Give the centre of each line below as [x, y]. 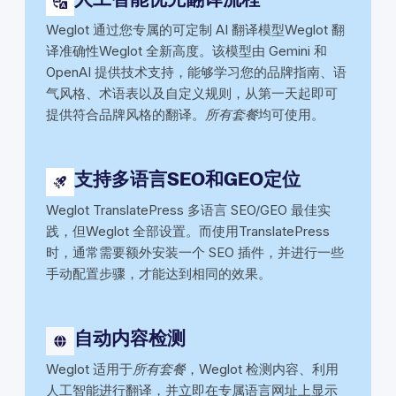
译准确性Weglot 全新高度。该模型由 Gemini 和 [187, 50]
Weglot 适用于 [89, 369]
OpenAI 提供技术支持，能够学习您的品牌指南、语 [196, 72]
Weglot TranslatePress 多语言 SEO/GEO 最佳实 [188, 209]
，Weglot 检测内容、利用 [262, 369]
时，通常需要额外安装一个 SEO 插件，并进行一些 [195, 252]
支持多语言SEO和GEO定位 [187, 179]
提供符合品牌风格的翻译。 [126, 114]
